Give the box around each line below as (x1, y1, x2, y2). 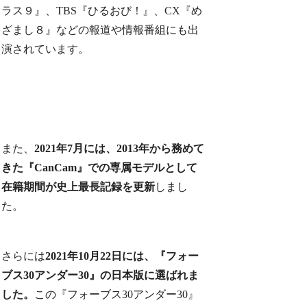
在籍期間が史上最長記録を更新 (1, 181, 156, 193)
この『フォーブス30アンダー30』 (34, 288, 199, 301)
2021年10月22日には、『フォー (45, 250, 199, 262)
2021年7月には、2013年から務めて (34, 143, 205, 155)
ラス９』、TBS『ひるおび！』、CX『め (1, 4, 203, 16)
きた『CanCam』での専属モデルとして (1, 162, 198, 174)
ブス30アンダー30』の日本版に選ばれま (1, 269, 199, 282)
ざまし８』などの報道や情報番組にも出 (1, 23, 199, 36)
